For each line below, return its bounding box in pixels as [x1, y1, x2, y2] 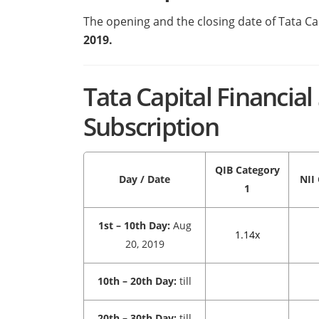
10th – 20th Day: [98, 274, 177, 288]
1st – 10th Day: [98, 219, 173, 233]
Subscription [83, 109, 219, 144]
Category [235, 163, 280, 177]
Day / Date [119, 172, 170, 187]
